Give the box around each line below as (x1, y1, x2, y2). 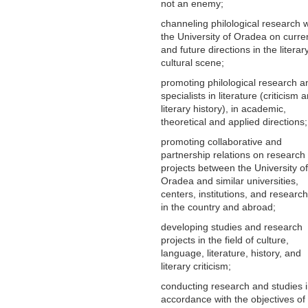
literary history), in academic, (161, 102, 286, 114)
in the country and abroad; (161, 201, 276, 212)
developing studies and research (161, 221, 302, 232)
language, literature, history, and (161, 247, 301, 258)
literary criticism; (161, 260, 231, 272)
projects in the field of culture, (161, 234, 289, 245)
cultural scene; (161, 56, 224, 68)
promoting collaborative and (161, 135, 282, 147)
